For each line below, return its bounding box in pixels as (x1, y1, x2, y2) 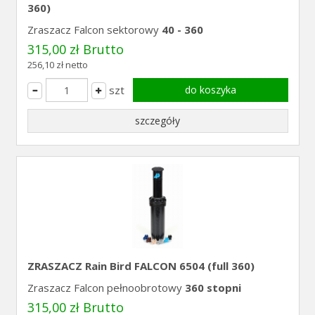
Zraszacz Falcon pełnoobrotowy (27, 281, 182, 295)
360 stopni (181, 281, 241, 295)
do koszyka (184, 83, 236, 96)
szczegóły (135, 114, 180, 127)
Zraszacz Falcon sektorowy (27, 22, 162, 37)
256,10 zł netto (27, 58, 88, 71)
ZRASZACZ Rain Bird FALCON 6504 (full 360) (27, 259, 255, 273)
